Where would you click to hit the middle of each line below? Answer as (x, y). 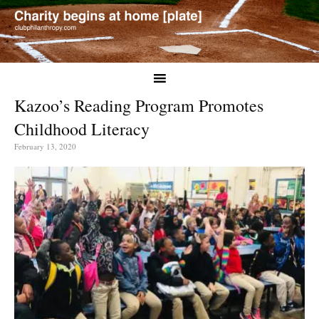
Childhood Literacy (82, 129)
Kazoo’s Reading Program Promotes (139, 105)
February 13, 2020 (45, 146)
